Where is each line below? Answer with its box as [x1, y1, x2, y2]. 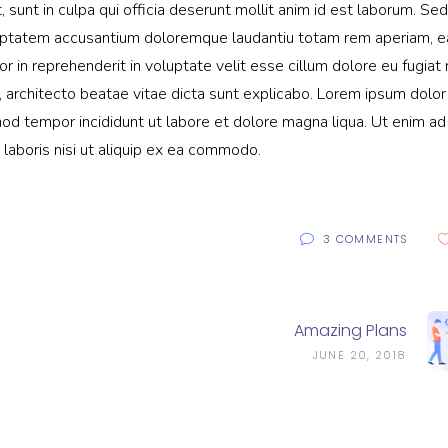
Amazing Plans [293, 318, 407, 342]
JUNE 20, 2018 [312, 346, 407, 363]
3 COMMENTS [322, 230, 409, 247]
